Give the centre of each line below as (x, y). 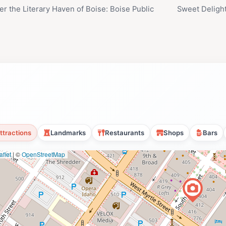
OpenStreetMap (43, 154)
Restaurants (125, 133)
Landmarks (68, 133)
